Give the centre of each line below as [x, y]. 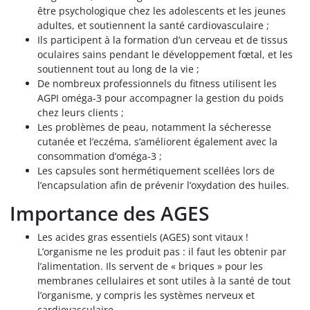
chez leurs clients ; [81, 112]
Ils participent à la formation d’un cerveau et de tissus [163, 39]
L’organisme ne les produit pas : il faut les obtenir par [162, 251]
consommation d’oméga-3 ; [100, 156]
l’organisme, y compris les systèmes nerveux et [146, 295]
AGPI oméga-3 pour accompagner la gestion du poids [161, 98]
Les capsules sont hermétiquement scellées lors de [156, 170]
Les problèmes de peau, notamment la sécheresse [154, 127]
